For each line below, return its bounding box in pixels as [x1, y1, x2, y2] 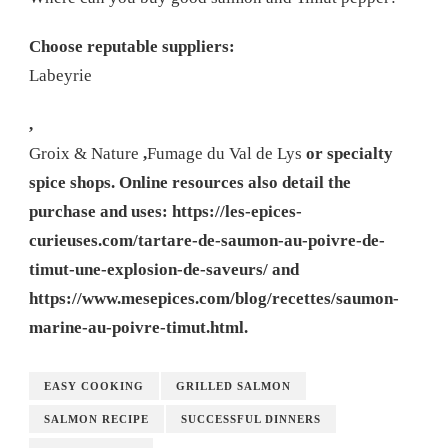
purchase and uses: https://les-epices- [29, 201, 302, 221]
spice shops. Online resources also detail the [29, 172, 351, 192]
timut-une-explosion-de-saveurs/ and [29, 259, 299, 279]
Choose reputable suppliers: [29, 36, 235, 56]
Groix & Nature [29, 143, 143, 163]
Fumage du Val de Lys [147, 143, 306, 163]
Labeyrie [29, 65, 92, 85]
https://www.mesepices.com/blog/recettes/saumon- [29, 288, 399, 308]
